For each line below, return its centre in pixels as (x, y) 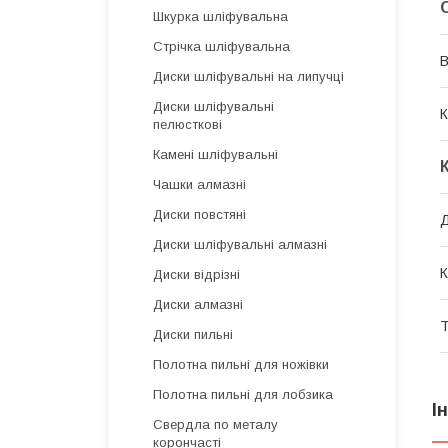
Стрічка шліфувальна (221, 46)
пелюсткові (187, 124)
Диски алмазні (198, 304)
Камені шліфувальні (215, 154)
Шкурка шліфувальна (220, 16)
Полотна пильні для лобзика (243, 394)
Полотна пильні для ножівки (241, 364)
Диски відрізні (196, 274)
